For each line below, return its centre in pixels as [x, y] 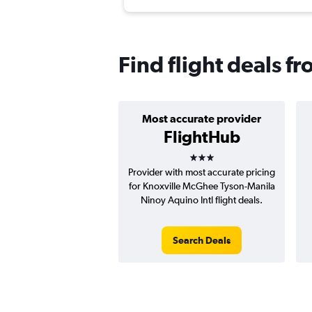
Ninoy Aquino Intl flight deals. [202, 200]
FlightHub [202, 137]
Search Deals [202, 241]
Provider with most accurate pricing [202, 172]
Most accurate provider [202, 119]
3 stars [214, 153]
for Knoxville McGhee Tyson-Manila [202, 186]
